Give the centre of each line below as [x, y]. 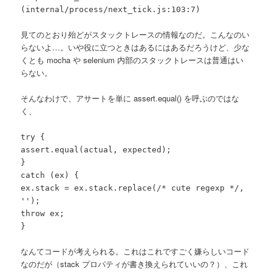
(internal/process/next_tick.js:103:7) [111, 9]
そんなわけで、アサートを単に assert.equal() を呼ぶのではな [130, 98]
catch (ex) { [50, 175]
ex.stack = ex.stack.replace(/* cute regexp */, [133, 188]
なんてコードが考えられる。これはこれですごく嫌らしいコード [135, 251]
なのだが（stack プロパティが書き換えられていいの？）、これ [134, 263]
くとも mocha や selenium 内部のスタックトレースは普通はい [132, 59]
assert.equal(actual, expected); [96, 149]
